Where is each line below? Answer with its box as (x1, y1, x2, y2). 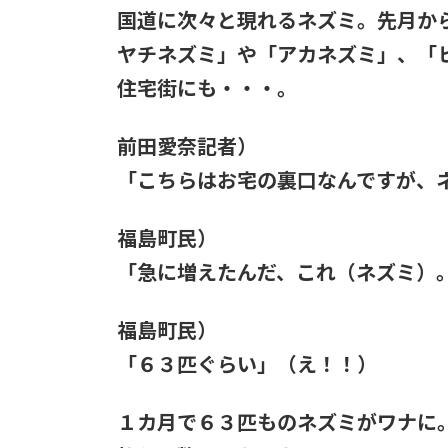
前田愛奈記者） (117, 134, 257, 158)
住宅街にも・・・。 (117, 76, 297, 100)
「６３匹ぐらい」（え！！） (117, 352, 377, 376)
